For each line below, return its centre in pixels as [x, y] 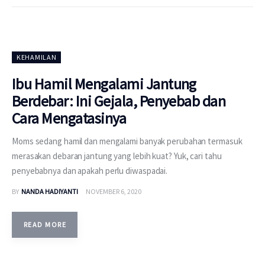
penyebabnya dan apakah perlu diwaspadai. [90, 171]
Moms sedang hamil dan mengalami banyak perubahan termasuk [127, 141]
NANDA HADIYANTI [49, 192]
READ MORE [45, 225]
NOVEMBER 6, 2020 [113, 192]
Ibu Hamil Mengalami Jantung [104, 84]
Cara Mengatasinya [69, 118]
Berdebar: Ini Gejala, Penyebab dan [119, 101]
